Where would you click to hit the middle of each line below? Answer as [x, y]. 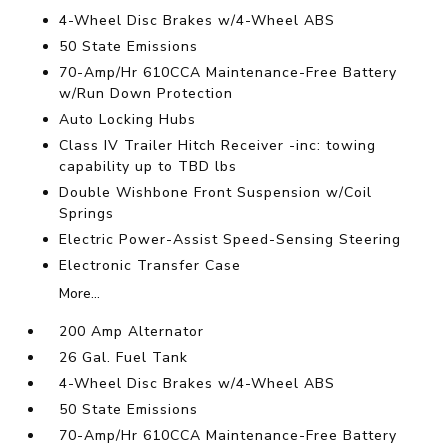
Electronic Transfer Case [150, 266]
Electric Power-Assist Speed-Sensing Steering [230, 240]
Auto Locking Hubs [128, 120]
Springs [87, 214]
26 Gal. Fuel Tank [124, 358]
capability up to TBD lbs [148, 167]
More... [80, 294]
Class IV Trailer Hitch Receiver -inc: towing [218, 146]
